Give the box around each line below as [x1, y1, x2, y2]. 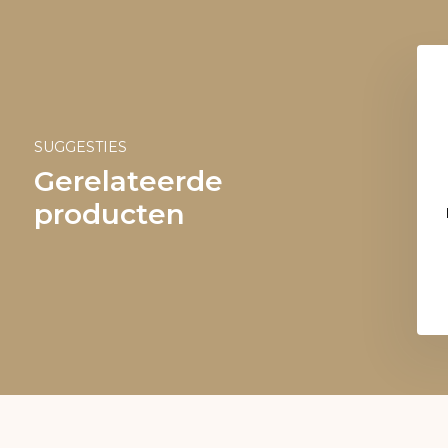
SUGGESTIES [33, 138, 127, 156]
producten [33, 197, 185, 231]
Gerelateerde [33, 164, 223, 198]
